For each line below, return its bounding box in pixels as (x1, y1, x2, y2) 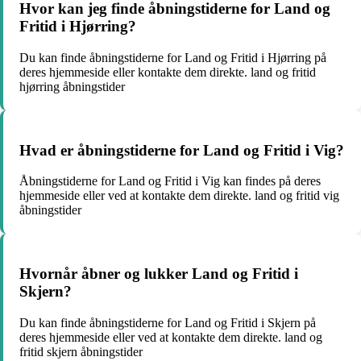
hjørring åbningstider (19, 79, 125, 93)
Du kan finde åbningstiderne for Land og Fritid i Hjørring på (19, 50, 326, 64)
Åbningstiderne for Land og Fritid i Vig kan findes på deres (19, 174, 321, 189)
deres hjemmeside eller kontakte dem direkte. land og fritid (19, 64, 316, 79)
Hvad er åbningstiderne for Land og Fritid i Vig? (19, 141, 344, 159)
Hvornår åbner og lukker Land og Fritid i (19, 264, 298, 282)
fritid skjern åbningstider (19, 344, 143, 359)
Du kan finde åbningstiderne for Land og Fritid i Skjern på (19, 315, 316, 330)
